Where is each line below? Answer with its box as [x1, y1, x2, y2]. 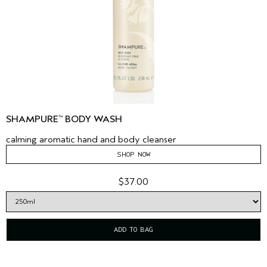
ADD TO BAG [114, 225, 153, 234]
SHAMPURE [6, 114, 58, 125]
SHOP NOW [117, 150, 150, 159]
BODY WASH [63, 114, 122, 125]
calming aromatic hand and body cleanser [6, 134, 176, 145]
